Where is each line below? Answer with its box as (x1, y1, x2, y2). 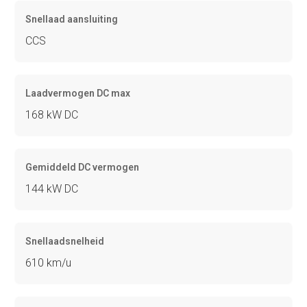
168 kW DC (25, 108, 79, 121)
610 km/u (25, 256, 72, 269)
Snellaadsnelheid (25, 235, 105, 247)
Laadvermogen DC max (25, 87, 131, 99)
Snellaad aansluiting (25, 13, 119, 25)
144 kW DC (25, 182, 79, 195)
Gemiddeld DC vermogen (25, 161, 140, 173)
